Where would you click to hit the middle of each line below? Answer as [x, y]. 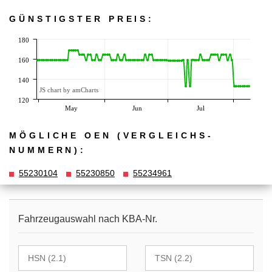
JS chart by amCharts [69, 90]
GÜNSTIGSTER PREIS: [82, 19]
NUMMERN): [48, 150]
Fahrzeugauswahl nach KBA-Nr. [88, 219]
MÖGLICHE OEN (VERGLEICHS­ [110, 135]
